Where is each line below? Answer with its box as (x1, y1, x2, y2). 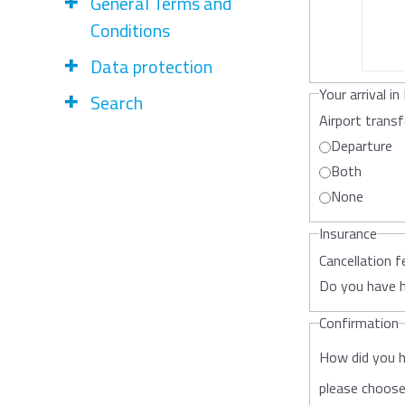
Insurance (319, 222, 377, 245)
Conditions (90, 16, 170, 44)
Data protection (90, 52, 212, 80)
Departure (331, 135, 392, 157)
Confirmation (319, 312, 399, 334)
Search (90, 89, 143, 117)
